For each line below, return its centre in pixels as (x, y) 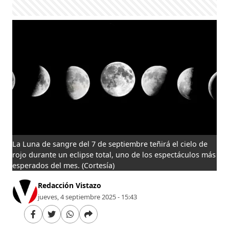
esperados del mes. (46, 165)
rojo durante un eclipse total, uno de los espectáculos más (114, 154)
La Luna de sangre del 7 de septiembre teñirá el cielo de (110, 144)
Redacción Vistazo (70, 185)
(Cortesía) (98, 165)
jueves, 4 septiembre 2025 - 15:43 (88, 197)
